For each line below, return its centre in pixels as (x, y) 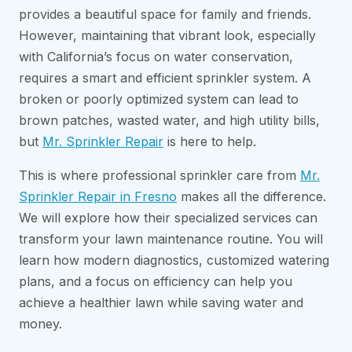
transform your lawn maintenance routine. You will (171, 239)
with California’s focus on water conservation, (156, 57)
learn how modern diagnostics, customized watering (174, 260)
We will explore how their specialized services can (168, 218)
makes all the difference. (251, 197)
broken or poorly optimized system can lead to (159, 99)
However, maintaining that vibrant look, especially (167, 36)
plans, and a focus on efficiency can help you (156, 282)
